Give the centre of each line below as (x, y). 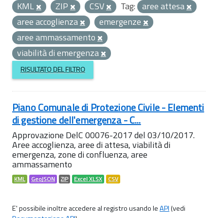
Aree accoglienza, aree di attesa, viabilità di (91, 145)
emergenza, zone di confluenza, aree (80, 154)
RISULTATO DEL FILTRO (53, 70)
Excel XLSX (88, 179)
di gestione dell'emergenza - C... (77, 120)
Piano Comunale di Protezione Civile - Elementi (108, 107)
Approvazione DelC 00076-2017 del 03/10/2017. (103, 135)
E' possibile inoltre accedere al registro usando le (86, 208)
